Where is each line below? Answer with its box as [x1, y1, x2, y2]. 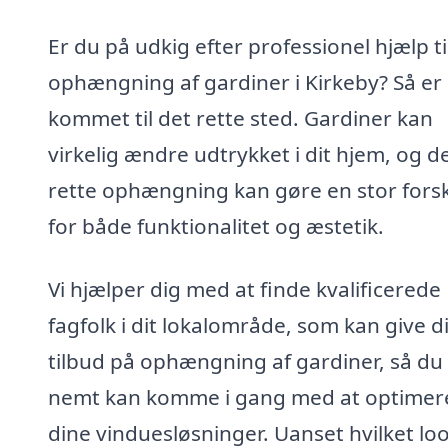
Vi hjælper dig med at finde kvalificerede [48, 275, 441, 304]
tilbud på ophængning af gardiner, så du [48, 347, 443, 376]
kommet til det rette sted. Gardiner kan [48, 103, 433, 132]
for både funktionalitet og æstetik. [48, 211, 384, 240]
